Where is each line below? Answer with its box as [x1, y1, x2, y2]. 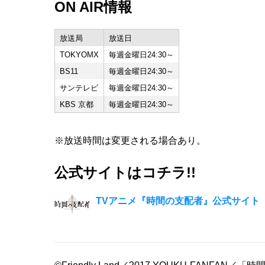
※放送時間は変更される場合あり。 [54, 135, 206, 146]
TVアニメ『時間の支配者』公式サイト [96, 195, 260, 206]
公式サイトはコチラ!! [54, 164, 196, 180]
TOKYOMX [60, 50, 99, 59]
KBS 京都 [60, 99, 93, 109]
